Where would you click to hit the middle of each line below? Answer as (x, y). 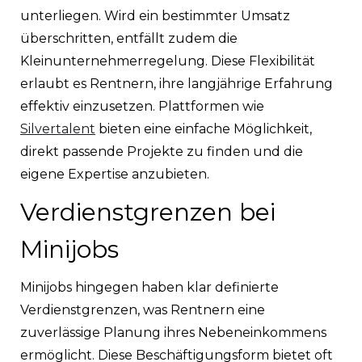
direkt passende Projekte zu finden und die (162, 151)
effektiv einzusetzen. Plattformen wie (142, 106)
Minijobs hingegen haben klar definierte (149, 287)
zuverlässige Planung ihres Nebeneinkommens (173, 332)
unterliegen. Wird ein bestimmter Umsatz (155, 15)
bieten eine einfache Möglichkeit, (204, 128)
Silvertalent (58, 128)
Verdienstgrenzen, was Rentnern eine (143, 309)
